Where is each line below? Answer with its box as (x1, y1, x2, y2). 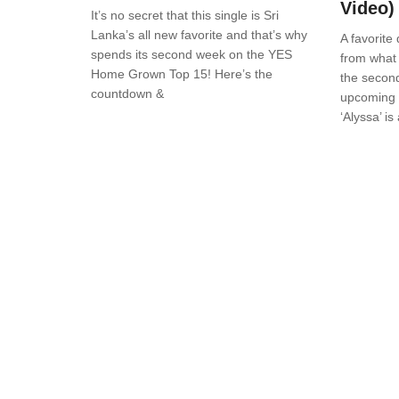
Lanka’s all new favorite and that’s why (91, 28, 307, 43)
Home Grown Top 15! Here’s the (91, 67, 273, 82)
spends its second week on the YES (91, 47, 292, 62)
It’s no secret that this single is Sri (91, 8, 279, 23)
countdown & (91, 86, 164, 102)
